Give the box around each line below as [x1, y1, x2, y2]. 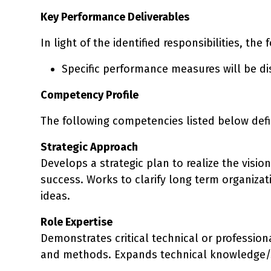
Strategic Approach [41, 140, 138, 154]
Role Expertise [41, 215, 113, 229]
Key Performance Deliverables [41, 10, 189, 24]
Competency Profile [41, 88, 139, 102]
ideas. [41, 189, 70, 203]
